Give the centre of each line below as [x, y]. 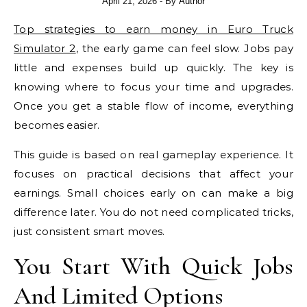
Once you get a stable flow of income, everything [153, 106]
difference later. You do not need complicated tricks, [153, 212]
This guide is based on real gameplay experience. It [153, 155]
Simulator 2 [45, 48]
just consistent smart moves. [89, 231]
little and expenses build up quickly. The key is [153, 67]
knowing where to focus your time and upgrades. [153, 87]
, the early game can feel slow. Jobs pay [184, 48]
